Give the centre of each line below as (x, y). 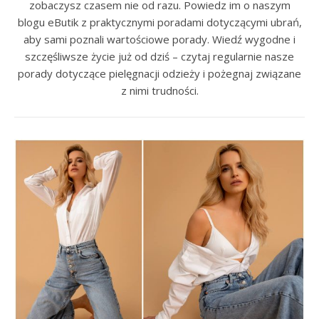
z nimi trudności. (159, 90)
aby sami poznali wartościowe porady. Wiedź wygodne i (159, 39)
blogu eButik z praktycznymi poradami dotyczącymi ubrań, (159, 22)
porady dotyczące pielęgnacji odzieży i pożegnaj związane (159, 73)
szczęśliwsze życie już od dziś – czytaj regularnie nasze (159, 56)
